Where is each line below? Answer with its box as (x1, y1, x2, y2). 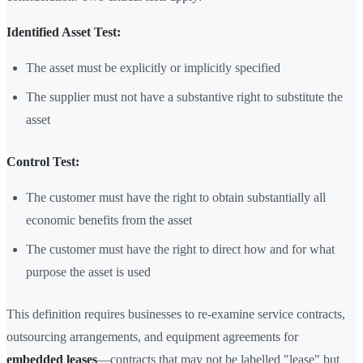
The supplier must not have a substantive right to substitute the (26, 90, 343, 105)
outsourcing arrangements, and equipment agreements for (6, 330, 298, 344)
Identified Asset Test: (6, 25, 121, 40)
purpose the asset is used (26, 265, 151, 280)
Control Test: (6, 155, 79, 169)
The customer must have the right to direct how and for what (26, 242, 335, 257)
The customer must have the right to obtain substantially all (26, 190, 326, 205)
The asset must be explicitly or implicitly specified (26, 61, 280, 75)
